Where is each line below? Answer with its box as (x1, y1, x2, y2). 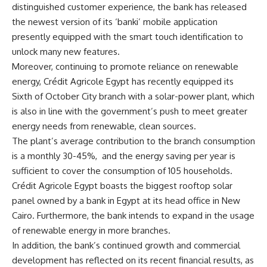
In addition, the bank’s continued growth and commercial (12, 239, 240, 251)
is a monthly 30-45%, (12, 150, 97, 162)
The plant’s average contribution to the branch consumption (12, 135, 255, 147)
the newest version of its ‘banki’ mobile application (12, 15, 218, 27)
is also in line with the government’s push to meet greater (12, 105, 247, 117)
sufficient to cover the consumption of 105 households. (12, 164, 232, 176)
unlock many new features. (12, 45, 120, 57)
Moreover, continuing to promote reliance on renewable (12, 60, 238, 72)
